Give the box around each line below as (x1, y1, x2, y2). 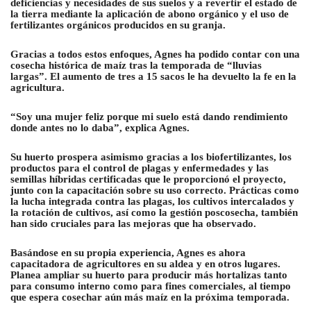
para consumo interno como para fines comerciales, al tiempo (10, 280, 291, 292)
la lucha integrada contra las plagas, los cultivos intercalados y (10, 195, 294, 207)
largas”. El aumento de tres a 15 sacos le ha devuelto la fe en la (10, 70, 296, 82)
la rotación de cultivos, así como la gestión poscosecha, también (10, 206, 298, 218)
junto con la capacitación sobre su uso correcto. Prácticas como (10, 184, 299, 196)
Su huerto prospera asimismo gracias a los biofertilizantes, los (10, 151, 292, 162)
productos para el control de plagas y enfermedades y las (10, 162, 269, 174)
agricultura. (10, 81, 65, 93)
